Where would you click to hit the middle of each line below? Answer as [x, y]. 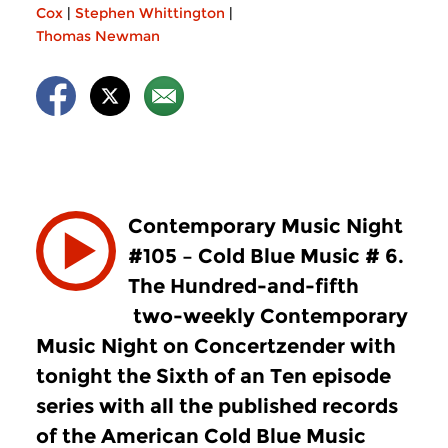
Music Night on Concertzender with [216, 346]
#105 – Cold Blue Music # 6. [266, 256]
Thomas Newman [98, 36]
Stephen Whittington [150, 13]
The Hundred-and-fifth [243, 286]
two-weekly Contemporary [268, 316]
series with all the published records [217, 406]
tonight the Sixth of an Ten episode [213, 376]
